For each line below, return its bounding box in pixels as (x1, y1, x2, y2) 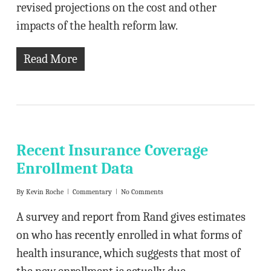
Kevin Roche (25, 188, 64, 196)
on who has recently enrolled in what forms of (16, 228, 241, 242)
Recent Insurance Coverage (16, 142, 208, 160)
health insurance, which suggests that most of (16, 246, 240, 260)
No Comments (120, 188, 163, 196)
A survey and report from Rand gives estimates (16, 210, 246, 224)
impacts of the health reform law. (16, 19, 178, 33)
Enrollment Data (16, 160, 134, 178)
